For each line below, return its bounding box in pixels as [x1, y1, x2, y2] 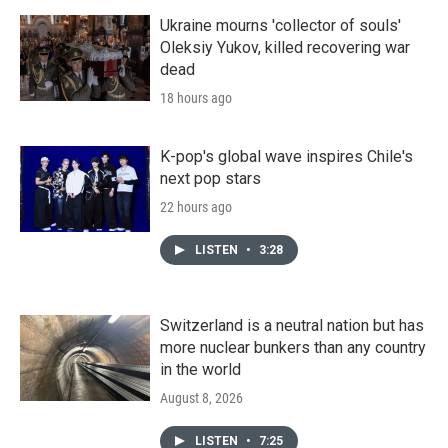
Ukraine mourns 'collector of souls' [160, 15, 401, 35]
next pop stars [160, 168, 261, 188]
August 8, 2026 [160, 389, 243, 406]
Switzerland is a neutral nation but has [160, 315, 424, 335]
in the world [160, 359, 241, 379]
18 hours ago [160, 89, 232, 106]
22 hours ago [160, 198, 232, 215]
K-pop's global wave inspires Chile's [160, 146, 413, 166]
